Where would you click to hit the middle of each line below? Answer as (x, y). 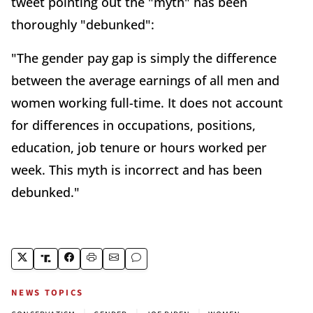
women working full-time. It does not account (147, 102)
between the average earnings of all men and (145, 80)
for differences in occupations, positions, (133, 125)
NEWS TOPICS (48, 292)
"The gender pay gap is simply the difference (144, 58)
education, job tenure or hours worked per (139, 147)
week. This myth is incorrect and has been (137, 169)
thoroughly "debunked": (83, 24)
